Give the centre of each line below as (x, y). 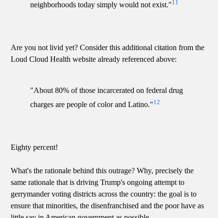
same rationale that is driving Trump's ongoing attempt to (98, 182)
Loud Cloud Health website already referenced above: (94, 59)
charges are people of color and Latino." (92, 105)
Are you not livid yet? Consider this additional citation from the (108, 48)
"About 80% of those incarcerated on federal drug (107, 91)
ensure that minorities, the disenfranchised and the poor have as (108, 206)
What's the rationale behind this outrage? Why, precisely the (102, 171)
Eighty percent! (35, 147)
